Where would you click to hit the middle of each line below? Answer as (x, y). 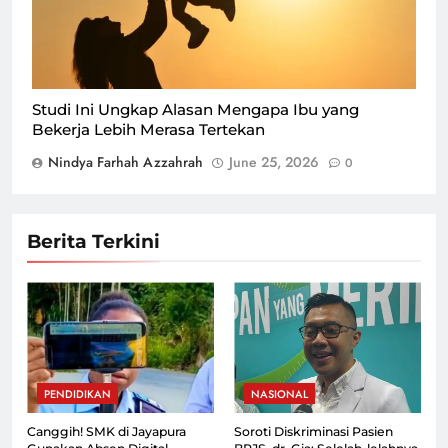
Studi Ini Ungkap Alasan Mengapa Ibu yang (195, 110)
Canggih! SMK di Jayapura (106, 432)
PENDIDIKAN (77, 394)
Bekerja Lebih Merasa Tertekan (148, 130)
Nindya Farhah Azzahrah (125, 162)
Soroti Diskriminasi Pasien (313, 432)
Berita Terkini (93, 242)
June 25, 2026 (274, 162)
